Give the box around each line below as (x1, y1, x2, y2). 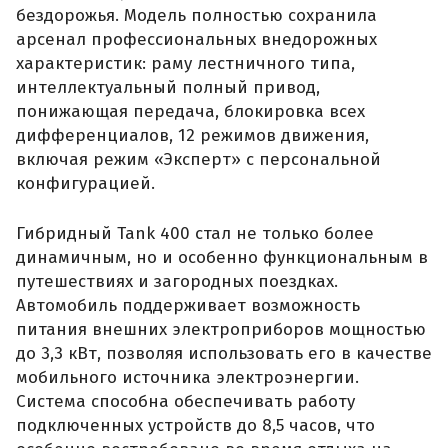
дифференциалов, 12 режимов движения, (16, 125, 369, 147)
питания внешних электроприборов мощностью (16, 318, 426, 340)
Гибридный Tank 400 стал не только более (16, 222, 374, 244)
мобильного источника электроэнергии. (16, 366, 359, 388)
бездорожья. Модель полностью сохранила (16, 5, 377, 27)
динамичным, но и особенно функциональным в (16, 246, 428, 268)
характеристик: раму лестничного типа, (16, 53, 355, 75)
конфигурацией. (16, 173, 155, 195)
